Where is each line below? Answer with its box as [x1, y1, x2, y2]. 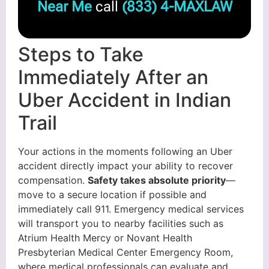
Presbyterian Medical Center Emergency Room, [18, 246, 233, 258]
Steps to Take [18, 42, 144, 66]
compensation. [18, 174, 88, 186]
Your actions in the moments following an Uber [18, 145, 232, 157]
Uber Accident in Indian [18, 88, 231, 112]
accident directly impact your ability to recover [18, 159, 233, 172]
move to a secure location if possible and [18, 188, 207, 201]
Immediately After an [18, 65, 208, 89]
